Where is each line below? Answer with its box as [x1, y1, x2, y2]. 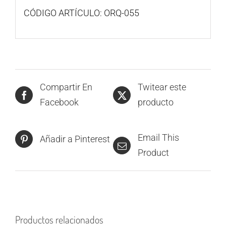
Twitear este [138, 82, 186, 93]
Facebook [40, 97, 79, 108]
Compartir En [40, 82, 92, 93]
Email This [138, 132, 179, 143]
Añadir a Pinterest [40, 133, 110, 144]
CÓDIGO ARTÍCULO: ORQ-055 [23, 7, 139, 18]
